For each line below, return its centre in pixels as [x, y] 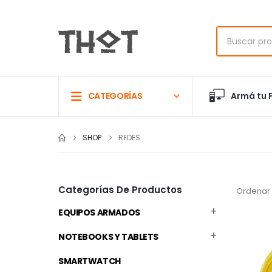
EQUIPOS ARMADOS [99, 213]
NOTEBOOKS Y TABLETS [109, 237]
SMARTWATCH [90, 261]
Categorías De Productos [120, 190]
